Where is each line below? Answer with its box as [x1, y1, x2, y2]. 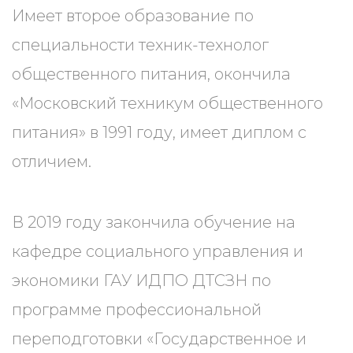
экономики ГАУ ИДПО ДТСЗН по [12, 271, 271, 290]
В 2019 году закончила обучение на [12, 213, 295, 232]
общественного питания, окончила [12, 65, 291, 84]
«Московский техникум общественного [12, 94, 323, 113]
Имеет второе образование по [12, 6, 254, 25]
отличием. [12, 152, 91, 171]
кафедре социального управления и [12, 242, 303, 261]
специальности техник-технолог [12, 35, 269, 54]
